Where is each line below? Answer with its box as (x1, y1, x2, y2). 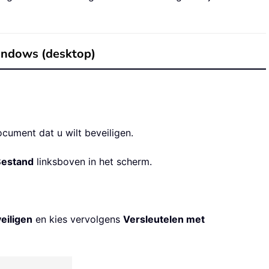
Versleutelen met (123, 213, 205, 226)
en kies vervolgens (32, 213, 123, 226)
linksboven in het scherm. (34, 156, 152, 168)
